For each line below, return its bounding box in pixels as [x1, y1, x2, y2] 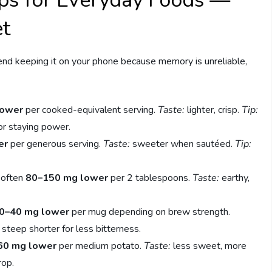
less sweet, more [171, 239, 247, 253]
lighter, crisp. [185, 103, 242, 117]
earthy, [219, 171, 250, 185]
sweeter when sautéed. [130, 137, 236, 151]
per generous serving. [8, 137, 104, 151]
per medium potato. [56, 239, 144, 253]
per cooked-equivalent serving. [23, 103, 158, 117]
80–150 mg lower [25, 171, 109, 185]
